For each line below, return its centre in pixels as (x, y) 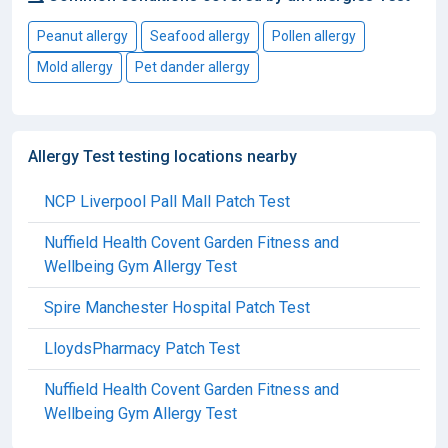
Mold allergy (75, 66)
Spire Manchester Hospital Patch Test (177, 307)
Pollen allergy (314, 35)
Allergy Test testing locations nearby (162, 156)
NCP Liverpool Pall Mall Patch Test (167, 201)
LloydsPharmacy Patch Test (142, 348)
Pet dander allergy (192, 66)
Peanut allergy (82, 35)
